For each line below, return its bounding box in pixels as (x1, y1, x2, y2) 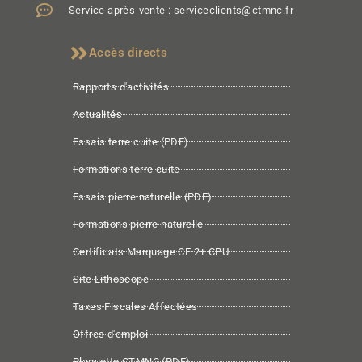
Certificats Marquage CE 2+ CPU (73, 246, 229, 258)
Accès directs (89, 45, 168, 60)
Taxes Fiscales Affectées (73, 301, 198, 313)
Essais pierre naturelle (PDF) (73, 191, 213, 203)
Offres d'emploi (73, 328, 148, 340)
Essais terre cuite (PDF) (73, 136, 189, 148)
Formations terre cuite (73, 163, 180, 175)
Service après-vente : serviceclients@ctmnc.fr (69, 4, 293, 16)
